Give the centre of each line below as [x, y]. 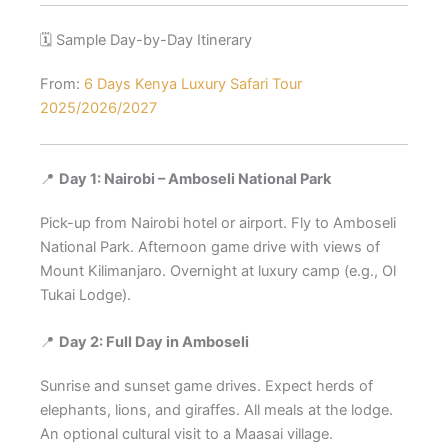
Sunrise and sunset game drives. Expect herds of [206, 385]
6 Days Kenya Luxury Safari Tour [193, 84]
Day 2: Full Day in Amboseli [154, 341]
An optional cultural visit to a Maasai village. [186, 433]
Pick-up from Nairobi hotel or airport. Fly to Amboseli [218, 222]
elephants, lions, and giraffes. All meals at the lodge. [216, 409]
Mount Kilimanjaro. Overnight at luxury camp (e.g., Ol [218, 270]
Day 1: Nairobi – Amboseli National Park [195, 178]
